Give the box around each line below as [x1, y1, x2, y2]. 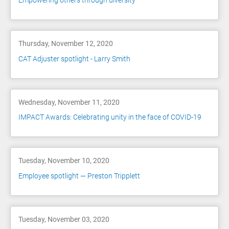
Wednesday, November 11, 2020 [18, 98, 120, 106]
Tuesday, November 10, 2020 [18, 156, 109, 165]
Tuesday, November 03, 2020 [18, 215, 109, 223]
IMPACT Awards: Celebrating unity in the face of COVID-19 [18, 113, 201, 122]
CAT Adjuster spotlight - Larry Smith [18, 54, 130, 63]
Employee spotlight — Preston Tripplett [18, 171, 140, 180]
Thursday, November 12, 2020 [18, 39, 113, 48]
